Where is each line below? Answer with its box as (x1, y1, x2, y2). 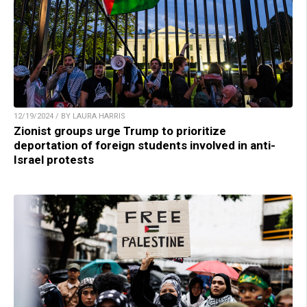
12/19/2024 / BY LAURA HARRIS (14, 111, 125, 121)
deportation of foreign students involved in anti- (14, 138, 275, 152)
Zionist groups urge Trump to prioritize (14, 123, 226, 138)
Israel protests (14, 152, 94, 167)
